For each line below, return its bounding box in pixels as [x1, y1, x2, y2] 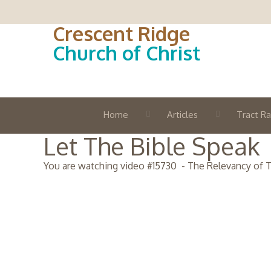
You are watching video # [44, 160, 152, 172]
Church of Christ [53, 41, 200, 65]
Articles [167, 109, 198, 120]
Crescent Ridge [53, 21, 190, 46]
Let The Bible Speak [44, 131, 260, 161]
